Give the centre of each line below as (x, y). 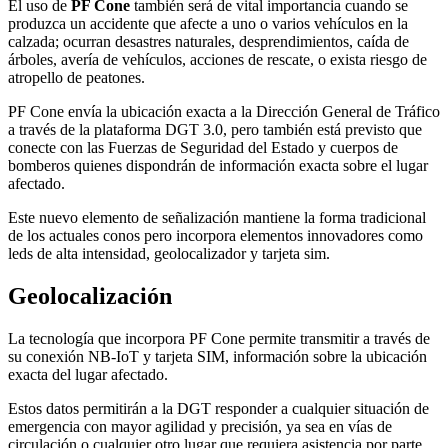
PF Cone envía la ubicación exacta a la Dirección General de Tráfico (224, 111)
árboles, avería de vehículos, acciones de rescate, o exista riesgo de (217, 59)
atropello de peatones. (76, 77)
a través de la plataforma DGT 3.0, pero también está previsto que (215, 129)
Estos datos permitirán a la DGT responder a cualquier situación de (218, 408)
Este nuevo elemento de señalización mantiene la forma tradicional (217, 217)
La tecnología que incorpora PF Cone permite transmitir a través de (219, 338)
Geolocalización (90, 295)
